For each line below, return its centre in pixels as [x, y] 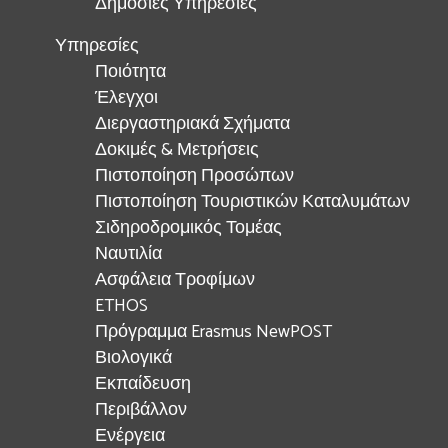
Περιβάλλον [141, 410]
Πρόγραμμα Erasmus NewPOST [213, 332]
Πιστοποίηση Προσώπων [194, 176]
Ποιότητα [130, 72]
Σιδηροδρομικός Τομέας [188, 228]
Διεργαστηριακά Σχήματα [192, 124]
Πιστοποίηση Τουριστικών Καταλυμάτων [252, 202]
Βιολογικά [133, 358]
